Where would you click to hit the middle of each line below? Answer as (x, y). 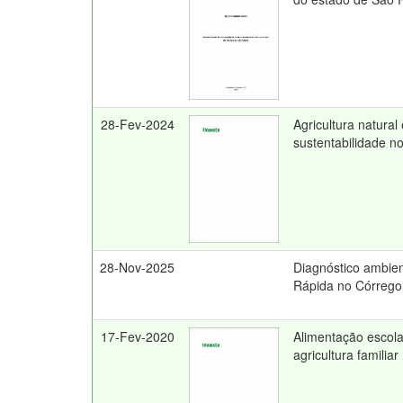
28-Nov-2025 (137, 267)
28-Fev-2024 (138, 124)
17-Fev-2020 (138, 336)
